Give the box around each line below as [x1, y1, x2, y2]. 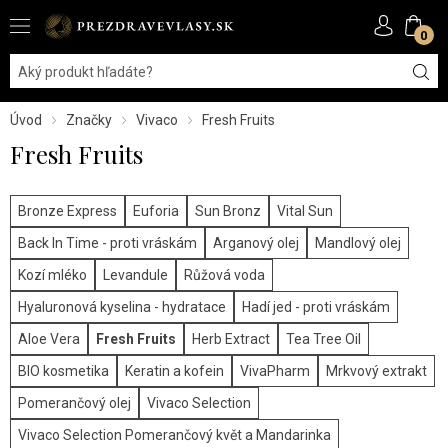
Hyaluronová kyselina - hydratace [18, 299, 226, 316]
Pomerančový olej [18, 395, 131, 412]
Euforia [133, 203, 179, 220]
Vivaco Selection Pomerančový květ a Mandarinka [18, 427, 331, 444]
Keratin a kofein [125, 363, 224, 380]
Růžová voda [184, 267, 265, 284]
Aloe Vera [18, 331, 80, 348]
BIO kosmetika [18, 363, 109, 380]
